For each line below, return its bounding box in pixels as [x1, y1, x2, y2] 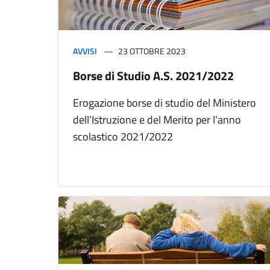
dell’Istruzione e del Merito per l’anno [73, 111, 241, 128]
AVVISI [73, 45, 97, 58]
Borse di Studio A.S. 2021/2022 [73, 66, 234, 86]
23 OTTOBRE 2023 [118, 45, 186, 58]
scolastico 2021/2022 [73, 128, 173, 145]
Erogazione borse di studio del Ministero [73, 95, 256, 111]
